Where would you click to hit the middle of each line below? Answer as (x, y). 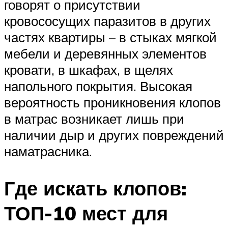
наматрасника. (48, 151)
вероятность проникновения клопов (112, 102)
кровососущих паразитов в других (107, 21)
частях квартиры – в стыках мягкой (110, 37)
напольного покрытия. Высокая (98, 86)
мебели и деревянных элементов (105, 53)
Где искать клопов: (95, 188)
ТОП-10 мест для (86, 213)
